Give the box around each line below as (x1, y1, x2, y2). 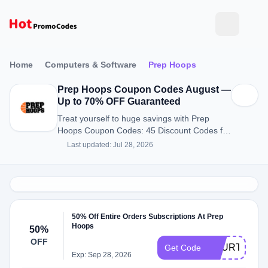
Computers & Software (45, 60, 136, 69)
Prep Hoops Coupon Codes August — (57, 84, 231, 95)
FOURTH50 (208, 242, 260, 252)
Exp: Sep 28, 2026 (72, 251, 132, 259)
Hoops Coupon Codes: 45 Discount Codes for (57, 126, 230, 135)
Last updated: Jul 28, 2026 (67, 141, 153, 149)
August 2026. (57, 138, 108, 147)
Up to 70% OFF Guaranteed (57, 96, 181, 106)
